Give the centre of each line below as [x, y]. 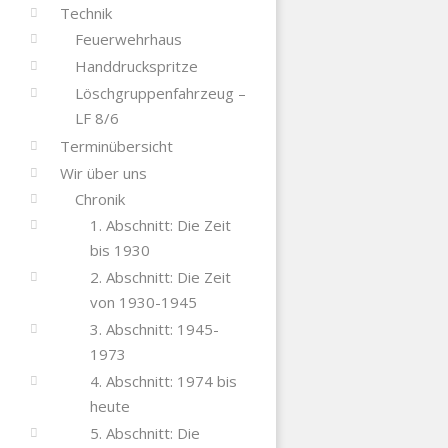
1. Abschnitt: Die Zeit [160, 224]
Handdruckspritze [136, 65]
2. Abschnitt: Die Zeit [160, 276]
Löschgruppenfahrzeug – [160, 92]
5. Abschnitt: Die [144, 432]
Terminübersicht [116, 145]
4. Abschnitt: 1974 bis [163, 380]
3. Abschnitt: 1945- [154, 328]
